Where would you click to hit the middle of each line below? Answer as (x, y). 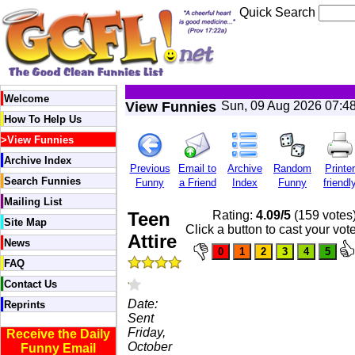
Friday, (147, 332)
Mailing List (33, 202)
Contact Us (31, 284)
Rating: (234, 215)
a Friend (197, 183)
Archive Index (38, 160)
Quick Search (279, 12)
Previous (150, 168)
